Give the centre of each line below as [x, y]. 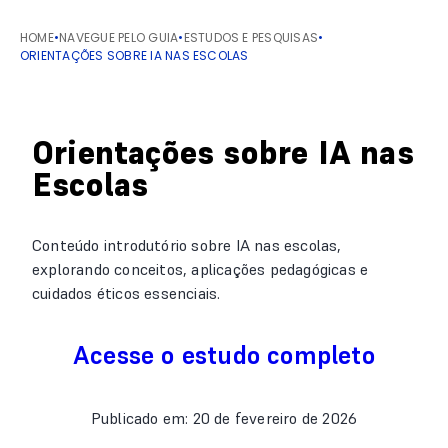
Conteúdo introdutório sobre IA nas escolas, [187, 245]
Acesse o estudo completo [224, 355]
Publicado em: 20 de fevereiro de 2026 [224, 418]
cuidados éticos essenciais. [126, 293]
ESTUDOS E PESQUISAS [251, 37]
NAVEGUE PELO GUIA [119, 37]
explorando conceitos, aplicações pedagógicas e [200, 269]
